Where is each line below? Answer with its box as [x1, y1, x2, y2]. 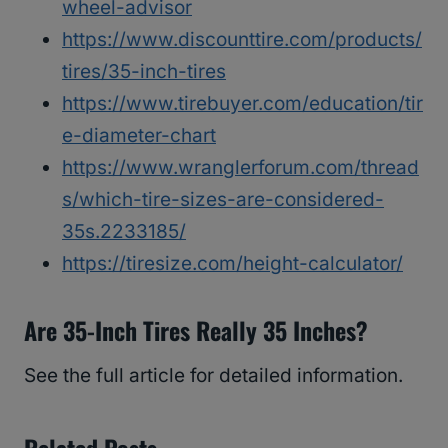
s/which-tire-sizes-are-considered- [62, 187, 384, 211]
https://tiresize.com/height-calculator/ [62, 251, 403, 275]
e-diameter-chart [62, 123, 216, 147]
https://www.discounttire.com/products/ [62, 27, 422, 51]
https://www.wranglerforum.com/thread [62, 155, 419, 179]
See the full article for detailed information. [24, 363, 403, 387]
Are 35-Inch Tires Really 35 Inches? [24, 311, 368, 348]
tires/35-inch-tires [62, 59, 226, 83]
